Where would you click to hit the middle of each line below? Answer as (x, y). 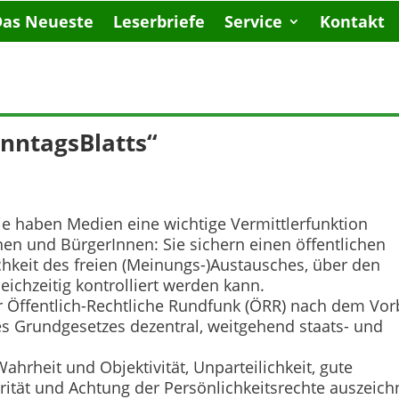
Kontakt (353, 21)
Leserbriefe (159, 21)
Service (254, 21)
